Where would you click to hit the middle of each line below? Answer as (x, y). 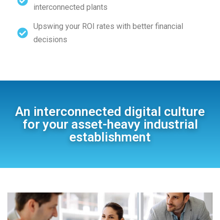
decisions (50, 40)
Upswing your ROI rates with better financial (108, 26)
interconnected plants (70, 7)
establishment (110, 137)
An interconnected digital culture (110, 111)
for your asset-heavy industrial (110, 124)
